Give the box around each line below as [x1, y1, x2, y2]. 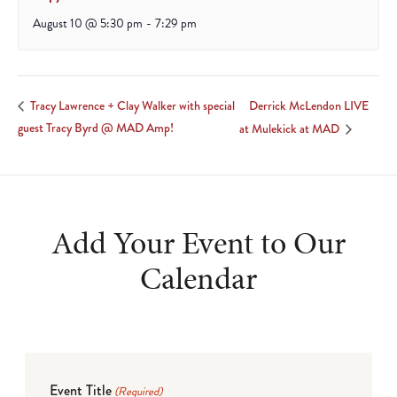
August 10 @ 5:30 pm [33, 14, 143, 34]
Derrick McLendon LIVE [248, 97, 369, 115]
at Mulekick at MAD [238, 119, 342, 137]
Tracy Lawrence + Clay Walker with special [27, 97, 235, 115]
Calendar [140, 255, 257, 300]
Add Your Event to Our [51, 220, 346, 265]
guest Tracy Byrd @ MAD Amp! [18, 119, 174, 137]
